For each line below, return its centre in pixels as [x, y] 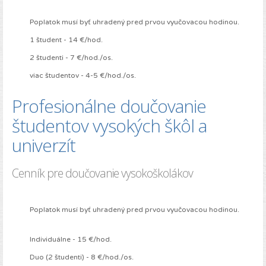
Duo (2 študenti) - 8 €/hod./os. [82, 257]
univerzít [44, 145]
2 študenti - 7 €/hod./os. [71, 58]
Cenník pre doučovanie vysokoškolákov [102, 173]
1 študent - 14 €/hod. [66, 40]
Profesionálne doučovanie [109, 106]
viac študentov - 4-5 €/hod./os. [83, 76]
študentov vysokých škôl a [109, 126]
